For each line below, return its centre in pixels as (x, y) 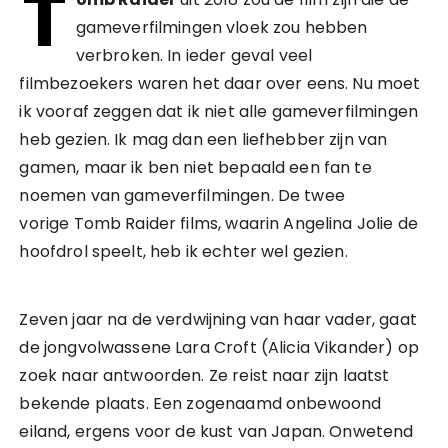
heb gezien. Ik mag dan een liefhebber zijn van (203, 139)
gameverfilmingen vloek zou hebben (221, 27)
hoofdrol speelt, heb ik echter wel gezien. (183, 251)
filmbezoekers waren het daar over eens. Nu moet (220, 83)
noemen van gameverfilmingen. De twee (182, 195)
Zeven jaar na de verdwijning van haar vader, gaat (218, 319)
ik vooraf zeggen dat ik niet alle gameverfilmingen (218, 111)
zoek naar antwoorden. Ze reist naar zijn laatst (204, 375)
